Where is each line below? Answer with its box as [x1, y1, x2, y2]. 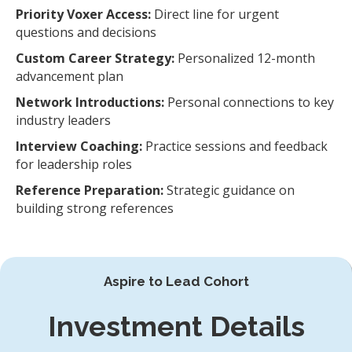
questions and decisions [16, 24, 156, 42]
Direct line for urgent [151, 5, 279, 24]
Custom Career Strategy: [16, 49, 174, 68]
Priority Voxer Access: [16, 5, 151, 24]
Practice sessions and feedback [142, 137, 328, 156]
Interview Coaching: [16, 137, 142, 156]
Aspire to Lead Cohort [103, 273, 249, 290]
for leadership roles [16, 156, 132, 174]
